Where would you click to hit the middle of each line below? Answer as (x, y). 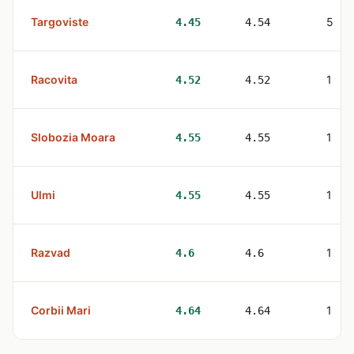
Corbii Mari (61, 310)
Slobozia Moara (73, 137)
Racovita (54, 79)
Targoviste (60, 22)
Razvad (51, 252)
